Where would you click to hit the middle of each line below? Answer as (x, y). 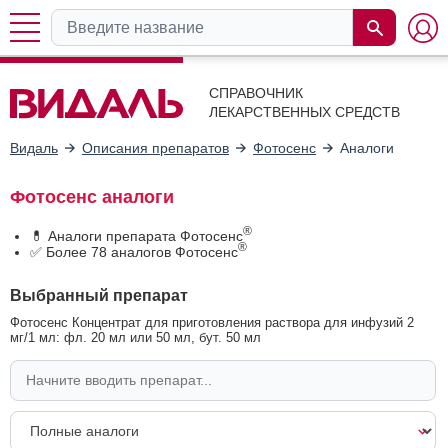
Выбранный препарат (99, 294)
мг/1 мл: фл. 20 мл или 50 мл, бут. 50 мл (135, 337)
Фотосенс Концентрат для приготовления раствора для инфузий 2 (212, 322)
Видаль (34, 147)
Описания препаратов (155, 147)
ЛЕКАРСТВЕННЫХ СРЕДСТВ (304, 112)
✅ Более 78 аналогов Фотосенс (134, 251)
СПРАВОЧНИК (256, 93)
